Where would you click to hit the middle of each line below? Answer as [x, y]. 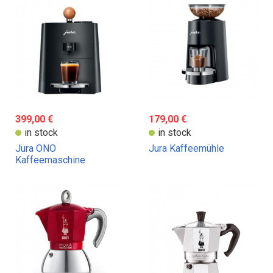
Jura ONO [36, 148]
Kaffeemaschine [50, 160]
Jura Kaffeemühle [186, 148]
